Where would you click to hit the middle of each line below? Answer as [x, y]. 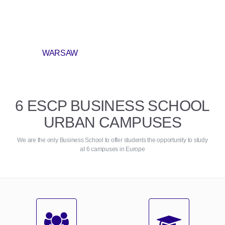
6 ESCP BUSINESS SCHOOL [113, 106]
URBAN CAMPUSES [113, 123]
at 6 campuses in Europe [113, 149]
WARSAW [60, 53]
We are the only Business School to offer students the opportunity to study [113, 140]
